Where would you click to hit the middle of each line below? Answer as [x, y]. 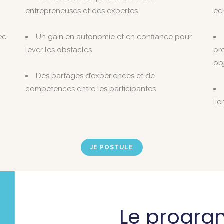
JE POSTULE [112, 147]
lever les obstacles [58, 50]
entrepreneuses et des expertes [81, 11]
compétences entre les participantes [90, 89]
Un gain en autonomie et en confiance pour [114, 37]
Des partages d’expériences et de [95, 76]
